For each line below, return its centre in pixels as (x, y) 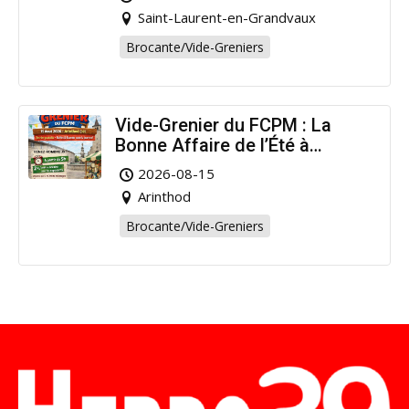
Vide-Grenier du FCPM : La (223, 125)
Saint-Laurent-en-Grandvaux (227, 17)
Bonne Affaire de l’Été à (212, 145)
